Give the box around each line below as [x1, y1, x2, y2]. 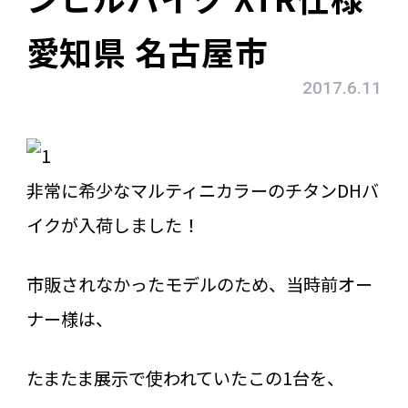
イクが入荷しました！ [25, 212, 199, 239]
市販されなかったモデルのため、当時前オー [25, 270, 372, 297]
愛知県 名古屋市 [25, 27, 269, 76]
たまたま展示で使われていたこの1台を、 [25, 364, 344, 391]
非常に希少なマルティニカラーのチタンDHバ [25, 178, 379, 204]
